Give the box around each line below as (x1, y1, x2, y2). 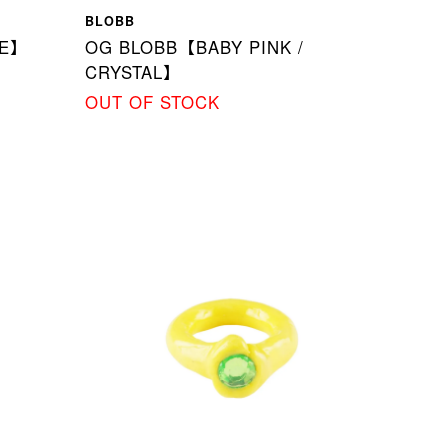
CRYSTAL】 (85, 59, 182, 84)
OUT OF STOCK (85, 89, 221, 114)
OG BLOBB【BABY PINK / (85, 34, 305, 59)
